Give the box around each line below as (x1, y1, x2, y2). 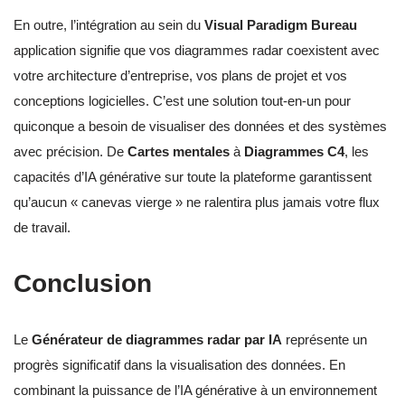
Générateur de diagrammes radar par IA (32, 332, 282, 348)
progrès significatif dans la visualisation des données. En (14, 357, 345, 373)
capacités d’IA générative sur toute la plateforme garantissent (14, 169, 372, 185)
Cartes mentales (127, 144, 230, 160)
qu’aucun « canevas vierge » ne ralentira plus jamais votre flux (14, 194, 380, 211)
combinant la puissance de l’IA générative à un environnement (14, 382, 377, 399)
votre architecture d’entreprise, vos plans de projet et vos (14, 68, 347, 84)
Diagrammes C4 (244, 144, 344, 160)
